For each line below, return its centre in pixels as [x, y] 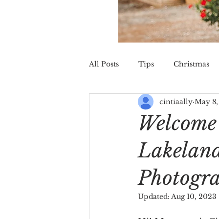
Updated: [154, 197]
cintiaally [176, 101]
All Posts [104, 64]
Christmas [191, 64]
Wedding [189, 103]
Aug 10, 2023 [194, 197]
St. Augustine [131, 103]
